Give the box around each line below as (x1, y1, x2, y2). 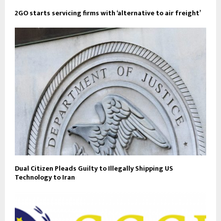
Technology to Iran (15, 171, 75, 183)
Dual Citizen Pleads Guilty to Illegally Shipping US (15, 162, 173, 174)
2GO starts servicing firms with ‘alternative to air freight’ (15, 7, 201, 19)
